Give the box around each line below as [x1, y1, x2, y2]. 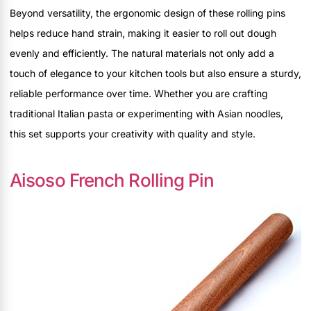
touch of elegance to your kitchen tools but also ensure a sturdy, [10, 67, 301, 79]
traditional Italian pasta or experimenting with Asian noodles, [10, 107, 283, 119]
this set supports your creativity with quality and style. [10, 127, 255, 140]
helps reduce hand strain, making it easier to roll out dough [10, 26, 276, 39]
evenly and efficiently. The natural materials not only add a [10, 47, 274, 59]
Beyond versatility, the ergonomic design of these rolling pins [10, 6, 285, 19]
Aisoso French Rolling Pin [10, 169, 215, 191]
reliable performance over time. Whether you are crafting [10, 87, 268, 99]
